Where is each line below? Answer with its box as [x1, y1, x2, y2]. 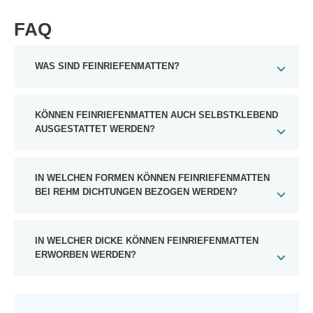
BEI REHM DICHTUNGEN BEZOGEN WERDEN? [35, 187, 238, 197]
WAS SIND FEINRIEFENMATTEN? [35, 61, 180, 71]
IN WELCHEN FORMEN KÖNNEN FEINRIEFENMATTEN [35, 173, 270, 183]
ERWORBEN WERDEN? [35, 249, 136, 260]
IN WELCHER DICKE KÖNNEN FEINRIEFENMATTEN [35, 235, 259, 246]
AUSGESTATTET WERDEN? [35, 124, 155, 134]
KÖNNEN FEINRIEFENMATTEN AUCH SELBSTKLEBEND [35, 110, 278, 120]
